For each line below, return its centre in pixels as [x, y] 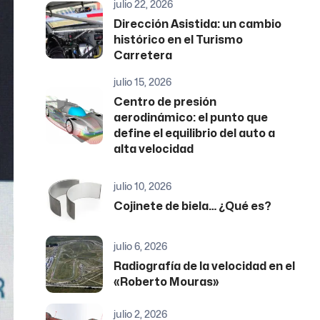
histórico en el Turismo [179, 40]
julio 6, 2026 [141, 246]
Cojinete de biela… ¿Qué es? [193, 207]
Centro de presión [165, 102]
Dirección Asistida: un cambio [198, 25]
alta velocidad [154, 150]
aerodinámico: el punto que [191, 118]
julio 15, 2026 [143, 82]
